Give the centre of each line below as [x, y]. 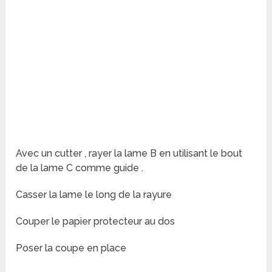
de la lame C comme [64, 168]
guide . [127, 168]
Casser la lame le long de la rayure [94, 195]
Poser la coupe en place [71, 248]
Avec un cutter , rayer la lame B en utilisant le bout [129, 154]
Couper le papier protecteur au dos [96, 222]
